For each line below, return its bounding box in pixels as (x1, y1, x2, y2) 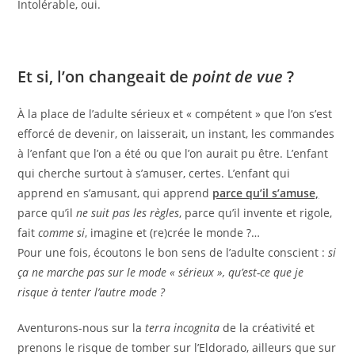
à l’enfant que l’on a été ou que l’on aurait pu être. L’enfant (17, 146, 329, 161)
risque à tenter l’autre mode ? (17, 284, 166, 300)
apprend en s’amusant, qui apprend (17, 185, 213, 200)
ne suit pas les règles (76, 205, 180, 220)
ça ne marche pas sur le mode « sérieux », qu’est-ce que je (17, 265, 304, 280)
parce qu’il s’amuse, (212, 185, 319, 200)
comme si (38, 225, 86, 240)
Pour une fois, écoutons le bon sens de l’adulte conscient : (17, 245, 329, 260)
